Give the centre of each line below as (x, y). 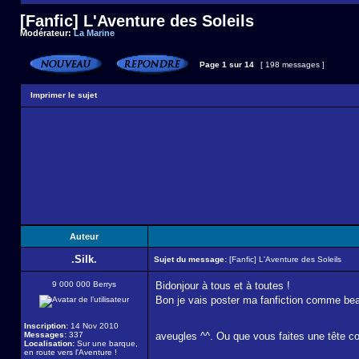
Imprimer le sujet (64, 95)
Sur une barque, (106, 343)
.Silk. (84, 259)
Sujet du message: (190, 259)
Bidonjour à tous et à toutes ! (223, 286)
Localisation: (49, 343)
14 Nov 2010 (93, 326)
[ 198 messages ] (292, 65)
